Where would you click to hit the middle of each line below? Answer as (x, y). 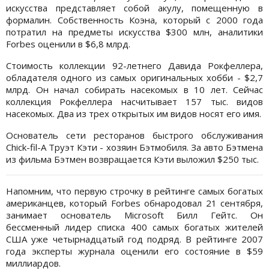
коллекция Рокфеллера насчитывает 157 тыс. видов (134, 102)
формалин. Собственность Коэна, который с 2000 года (134, 20)
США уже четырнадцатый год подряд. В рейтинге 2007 (134, 239)
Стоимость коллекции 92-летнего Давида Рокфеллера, (134, 66)
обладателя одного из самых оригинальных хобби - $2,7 (134, 78)
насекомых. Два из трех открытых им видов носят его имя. (134, 114)
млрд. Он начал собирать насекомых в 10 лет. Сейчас (134, 90)
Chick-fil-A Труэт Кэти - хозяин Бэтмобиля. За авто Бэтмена (134, 147)
